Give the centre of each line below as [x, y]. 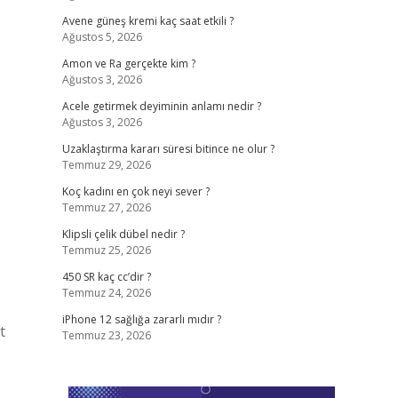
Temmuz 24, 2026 [106, 293]
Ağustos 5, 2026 [102, 37]
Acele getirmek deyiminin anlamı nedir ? [161, 106]
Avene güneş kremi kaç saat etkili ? [147, 21]
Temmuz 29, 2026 [106, 165]
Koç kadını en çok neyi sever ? [135, 191]
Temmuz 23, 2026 [106, 335]
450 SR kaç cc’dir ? [106, 277]
